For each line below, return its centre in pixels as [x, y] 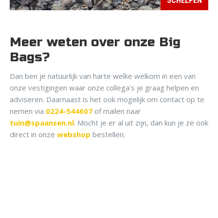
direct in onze [33, 134]
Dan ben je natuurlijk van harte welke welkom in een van [103, 76]
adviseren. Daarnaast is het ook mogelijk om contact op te [107, 99]
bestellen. [109, 134]
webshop [75, 134]
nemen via [28, 111]
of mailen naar [117, 111]
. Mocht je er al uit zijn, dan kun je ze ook [141, 122]
